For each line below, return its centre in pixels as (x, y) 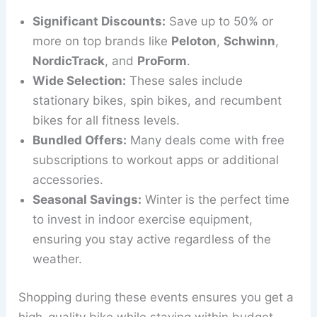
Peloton (194, 41)
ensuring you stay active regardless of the (152, 240)
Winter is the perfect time (216, 200)
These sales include (185, 81)
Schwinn (250, 41)
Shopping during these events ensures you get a (156, 297)
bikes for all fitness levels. (106, 121)
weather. (58, 259)
